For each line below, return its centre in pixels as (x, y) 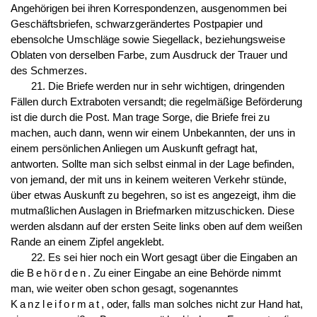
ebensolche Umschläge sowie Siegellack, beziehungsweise (148, 39)
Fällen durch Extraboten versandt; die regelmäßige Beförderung (156, 102)
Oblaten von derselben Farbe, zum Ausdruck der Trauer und (149, 55)
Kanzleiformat (56, 304)
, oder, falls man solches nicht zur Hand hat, (202, 304)
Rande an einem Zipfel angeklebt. (87, 242)
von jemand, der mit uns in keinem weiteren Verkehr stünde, (148, 179)
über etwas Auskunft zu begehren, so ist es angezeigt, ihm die (153, 195)
